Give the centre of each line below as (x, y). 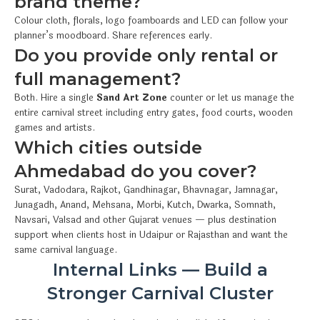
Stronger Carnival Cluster (160, 293)
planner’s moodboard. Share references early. (113, 35)
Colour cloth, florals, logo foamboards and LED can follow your (151, 20)
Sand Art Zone (132, 97)
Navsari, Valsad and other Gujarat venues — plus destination (145, 220)
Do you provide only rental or (146, 55)
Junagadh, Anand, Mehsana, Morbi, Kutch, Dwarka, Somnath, (145, 205)
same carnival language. (66, 250)
